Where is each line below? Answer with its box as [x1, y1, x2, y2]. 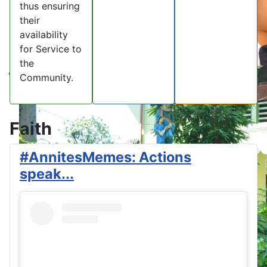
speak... [20, 165, 74, 183]
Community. [20, 72, 73, 84]
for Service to [20, 43, 82, 55]
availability [20, 29, 68, 41]
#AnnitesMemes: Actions [20, 148, 191, 166]
